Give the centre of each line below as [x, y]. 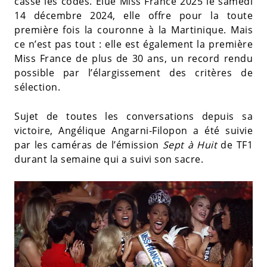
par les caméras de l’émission [89, 145]
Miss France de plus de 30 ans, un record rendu [133, 58]
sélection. [37, 87]
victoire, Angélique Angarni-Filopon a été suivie [133, 130]
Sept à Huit [190, 145]
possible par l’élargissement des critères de [133, 72]
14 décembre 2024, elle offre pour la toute [133, 15]
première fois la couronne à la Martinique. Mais [133, 30]
